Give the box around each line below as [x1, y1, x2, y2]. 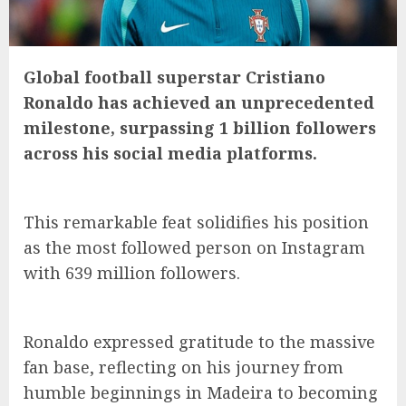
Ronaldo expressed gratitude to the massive [24, 331, 375, 353]
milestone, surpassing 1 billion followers [24, 117, 376, 140]
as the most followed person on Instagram [24, 237, 365, 259]
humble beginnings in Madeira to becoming [24, 382, 378, 404]
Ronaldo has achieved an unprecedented [24, 92, 374, 114]
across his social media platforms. [24, 142, 317, 165]
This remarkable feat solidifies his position [24, 211, 369, 234]
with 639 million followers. [24, 262, 240, 285]
